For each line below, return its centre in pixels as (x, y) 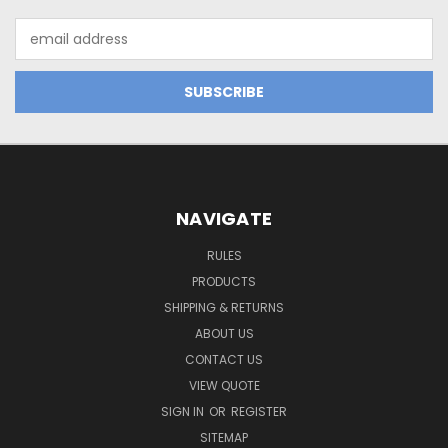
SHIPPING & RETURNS (224, 307)
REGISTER (259, 411)
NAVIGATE (224, 218)
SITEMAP (224, 437)
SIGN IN (184, 411)
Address (42, 49)
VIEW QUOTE (224, 385)
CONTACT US (224, 359)
